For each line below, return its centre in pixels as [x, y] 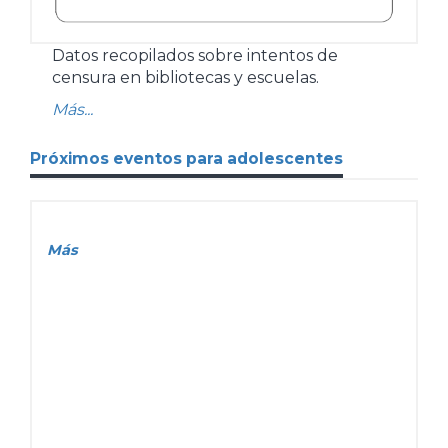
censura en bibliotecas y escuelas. [185, 77]
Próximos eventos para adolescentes [186, 158]
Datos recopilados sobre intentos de [195, 55]
